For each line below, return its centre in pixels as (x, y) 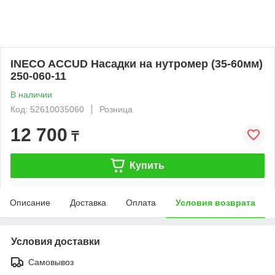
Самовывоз (51, 262)
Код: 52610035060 (47, 109)
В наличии (31, 94)
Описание (30, 202)
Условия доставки (56, 241)
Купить (147, 165)
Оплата (141, 202)
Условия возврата (215, 202)
